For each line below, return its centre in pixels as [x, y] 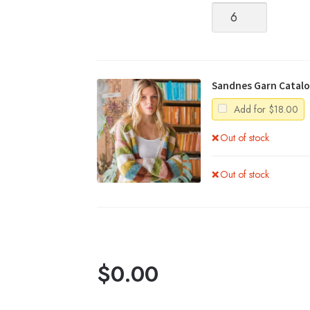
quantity [226, 40]
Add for [249, 110]
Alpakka [226, 9]
